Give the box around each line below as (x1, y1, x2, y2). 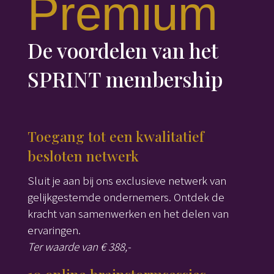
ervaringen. (27, 222, 81, 238)
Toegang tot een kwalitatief (27, 127, 204, 146)
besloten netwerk (27, 146, 139, 166)
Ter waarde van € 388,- (27, 239, 131, 254)
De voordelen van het (27, 36, 218, 65)
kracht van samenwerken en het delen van (27, 206, 229, 221)
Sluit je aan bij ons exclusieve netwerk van (27, 172, 226, 188)
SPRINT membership (27, 65, 223, 94)
